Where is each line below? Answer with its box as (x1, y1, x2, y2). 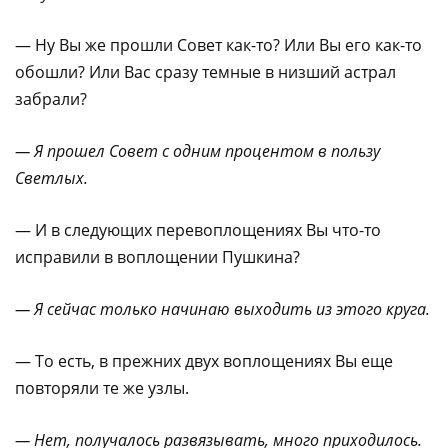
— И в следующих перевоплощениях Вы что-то (15, 218, 381, 241)
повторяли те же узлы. (15, 376, 189, 399)
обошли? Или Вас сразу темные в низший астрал (15, 60, 396, 83)
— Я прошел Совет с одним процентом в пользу (15, 139, 380, 162)
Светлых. (15, 166, 88, 189)
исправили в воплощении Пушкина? (15, 245, 300, 268)
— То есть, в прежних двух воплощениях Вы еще (15, 349, 393, 372)
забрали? (15, 87, 87, 110)
